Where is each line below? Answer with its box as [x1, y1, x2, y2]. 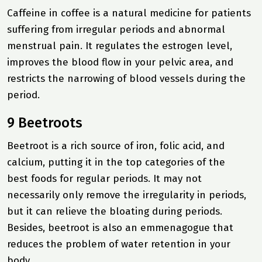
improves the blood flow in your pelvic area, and [7, 56, 233, 68]
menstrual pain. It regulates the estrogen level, [7, 39, 232, 52]
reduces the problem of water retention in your [7, 237, 230, 250]
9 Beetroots [7, 114, 82, 131]
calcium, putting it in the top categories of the [7, 156, 225, 168]
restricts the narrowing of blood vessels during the [7, 72, 246, 85]
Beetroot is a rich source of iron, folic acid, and [7, 139, 225, 152]
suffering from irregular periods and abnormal [7, 23, 225, 36]
